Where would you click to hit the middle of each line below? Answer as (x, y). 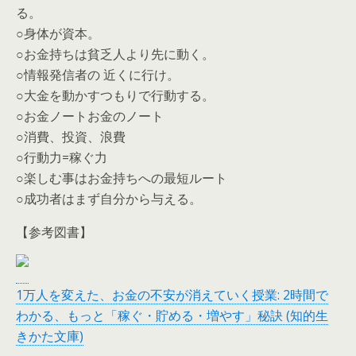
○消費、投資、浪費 (71, 137)
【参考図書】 (54, 232)
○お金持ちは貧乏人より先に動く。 (115, 54)
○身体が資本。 (58, 33)
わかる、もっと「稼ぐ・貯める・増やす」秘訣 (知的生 (172, 315)
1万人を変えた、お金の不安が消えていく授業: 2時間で (172, 295)
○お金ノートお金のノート (90, 116)
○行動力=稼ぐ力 (62, 157)
